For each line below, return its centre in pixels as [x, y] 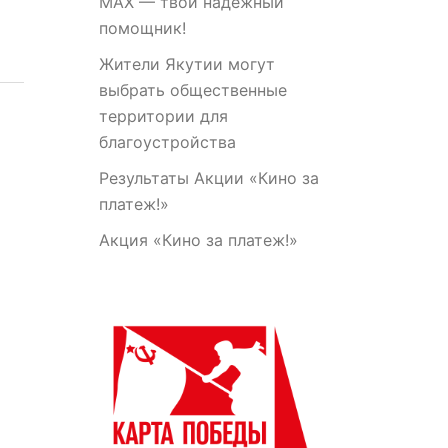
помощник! [142, 28]
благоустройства [167, 142]
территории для [163, 116]
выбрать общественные [192, 90]
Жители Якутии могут [186, 64]
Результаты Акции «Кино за [208, 178]
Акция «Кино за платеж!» [198, 240]
